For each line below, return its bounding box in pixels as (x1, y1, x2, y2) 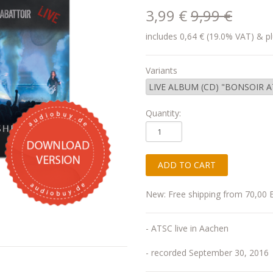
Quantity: (146, 107, 181, 119)
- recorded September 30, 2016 (146, 247, 269, 258)
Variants (146, 65, 177, 76)
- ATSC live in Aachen (146, 222, 229, 234)
